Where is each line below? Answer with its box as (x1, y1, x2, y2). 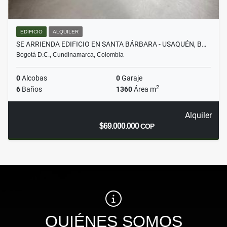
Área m (132, 85, 156, 94)
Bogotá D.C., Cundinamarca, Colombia (16, 51, 124, 59)
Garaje (120, 74, 142, 83)
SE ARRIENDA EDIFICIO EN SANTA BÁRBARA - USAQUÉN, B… (16, 40, 206, 49)
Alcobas (20, 74, 47, 83)
